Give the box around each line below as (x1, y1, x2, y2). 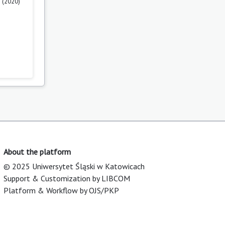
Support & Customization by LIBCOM (4, 173, 130, 183)
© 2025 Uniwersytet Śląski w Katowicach (4, 161, 145, 171)
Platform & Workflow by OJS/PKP (4, 185, 119, 195)
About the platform (4, 146, 71, 157)
